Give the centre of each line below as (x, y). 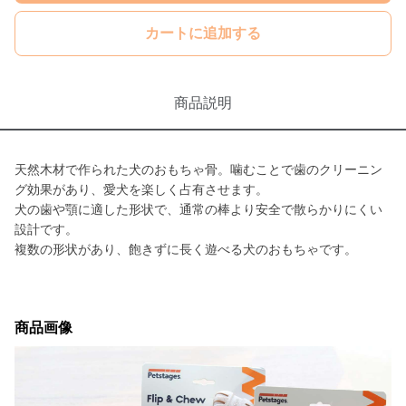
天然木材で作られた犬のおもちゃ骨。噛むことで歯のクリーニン (198, 169)
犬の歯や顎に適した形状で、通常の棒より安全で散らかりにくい (198, 209)
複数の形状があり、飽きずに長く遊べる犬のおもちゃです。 (186, 249)
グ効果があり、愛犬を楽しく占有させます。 (141, 189)
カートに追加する (203, 33)
